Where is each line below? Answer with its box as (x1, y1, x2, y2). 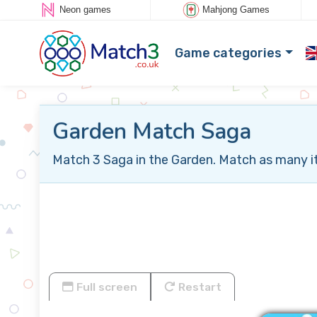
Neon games (59, 4, 111, 16)
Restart (175, 280, 221, 294)
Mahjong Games (202, 4, 270, 16)
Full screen (74, 280, 137, 294)
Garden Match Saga (52, 116, 251, 146)
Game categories (175, 45, 282, 61)
